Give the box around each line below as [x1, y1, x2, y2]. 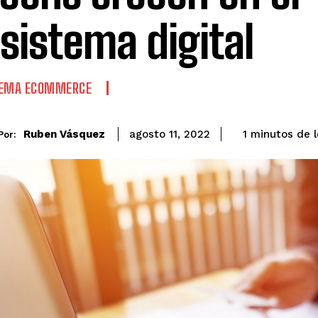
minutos [247, 128, 293, 141]
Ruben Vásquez [23, 128, 105, 141]
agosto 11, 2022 [129, 128, 210, 141]
